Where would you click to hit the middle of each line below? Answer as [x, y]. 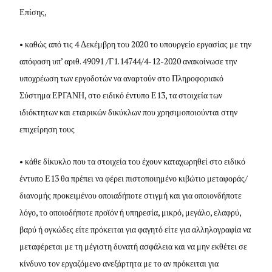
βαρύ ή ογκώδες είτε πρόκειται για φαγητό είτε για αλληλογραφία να [135, 229]
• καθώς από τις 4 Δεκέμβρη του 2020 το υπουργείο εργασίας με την [136, 44]
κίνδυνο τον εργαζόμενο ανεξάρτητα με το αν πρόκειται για [119, 263]
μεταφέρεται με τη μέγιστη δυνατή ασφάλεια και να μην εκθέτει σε [134, 246]
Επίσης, [33, 12]
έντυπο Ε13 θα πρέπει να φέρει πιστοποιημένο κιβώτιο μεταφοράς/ [134, 178]
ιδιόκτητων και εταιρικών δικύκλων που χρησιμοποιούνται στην [129, 112]
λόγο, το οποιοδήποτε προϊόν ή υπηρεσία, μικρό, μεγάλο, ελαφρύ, [131, 212]
